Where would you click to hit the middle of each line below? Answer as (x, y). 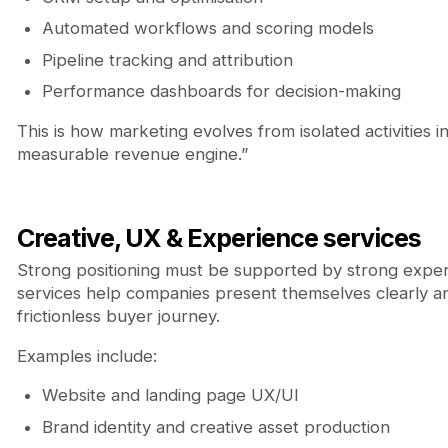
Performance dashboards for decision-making (221, 91)
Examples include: (86, 355)
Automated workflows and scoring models (207, 28)
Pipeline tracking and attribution (167, 59)
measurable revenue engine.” (132, 153)
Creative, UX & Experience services (218, 237)
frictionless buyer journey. (118, 315)
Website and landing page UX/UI (170, 395)
